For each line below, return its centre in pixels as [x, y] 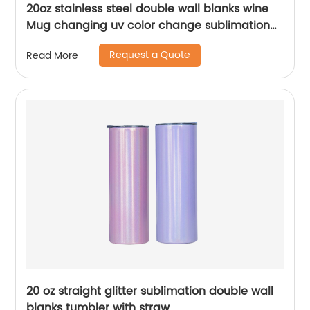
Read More [53, 55]
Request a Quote [150, 55]
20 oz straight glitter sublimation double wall [150, 291]
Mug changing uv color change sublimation [148, 26]
